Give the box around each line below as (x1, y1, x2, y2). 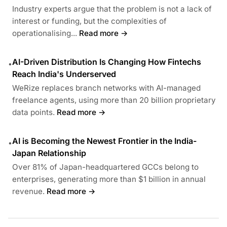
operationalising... (12, 28, 77, 38)
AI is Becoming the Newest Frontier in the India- (12, 135, 197, 146)
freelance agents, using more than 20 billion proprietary (12, 95, 216, 105)
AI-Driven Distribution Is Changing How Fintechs (12, 56, 201, 67)
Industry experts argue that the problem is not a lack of (12, 4, 212, 14)
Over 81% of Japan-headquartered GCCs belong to (12, 162, 199, 172)
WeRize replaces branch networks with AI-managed (12, 83, 201, 93)
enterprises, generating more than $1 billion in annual (12, 174, 206, 184)
